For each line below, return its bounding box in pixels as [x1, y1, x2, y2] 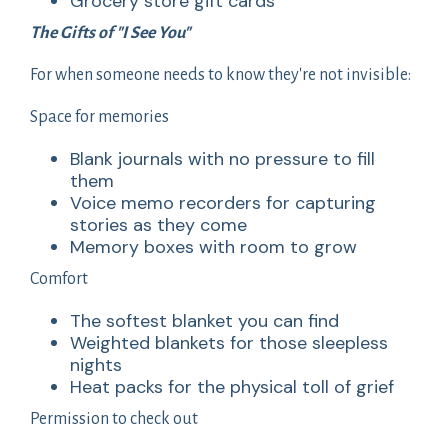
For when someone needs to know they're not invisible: [30, 65, 411, 84]
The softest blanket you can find [70, 308, 339, 333]
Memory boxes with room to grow [70, 234, 357, 259]
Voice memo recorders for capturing [70, 190, 376, 215]
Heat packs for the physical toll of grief [70, 374, 394, 399]
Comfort [30, 269, 88, 288]
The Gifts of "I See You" [30, 23, 190, 42]
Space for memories [30, 107, 169, 126]
